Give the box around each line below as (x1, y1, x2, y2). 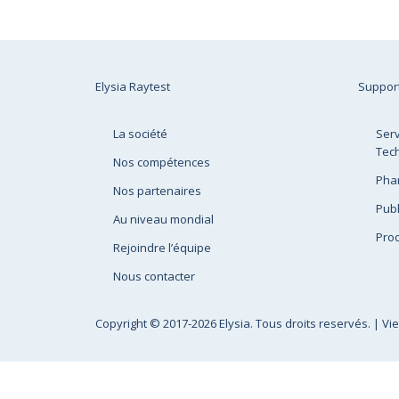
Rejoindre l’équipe (113, 240, 211, 256)
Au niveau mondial (113, 211, 214, 227)
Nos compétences (113, 154, 210, 170)
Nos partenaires (113, 183, 201, 199)
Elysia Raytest (95, 78, 170, 94)
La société (113, 126, 167, 142)
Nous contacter (113, 268, 195, 284)
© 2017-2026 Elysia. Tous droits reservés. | (150, 315, 382, 331)
